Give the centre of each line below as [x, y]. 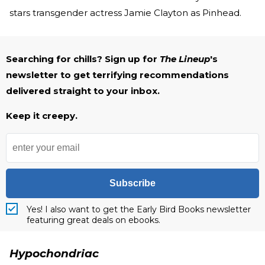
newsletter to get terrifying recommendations [117, 75]
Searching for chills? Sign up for [83, 59]
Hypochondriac [54, 254]
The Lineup [185, 59]
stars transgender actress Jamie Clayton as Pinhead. [125, 13]
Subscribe [132, 183]
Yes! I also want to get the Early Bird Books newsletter [139, 210]
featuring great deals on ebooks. [93, 220]
